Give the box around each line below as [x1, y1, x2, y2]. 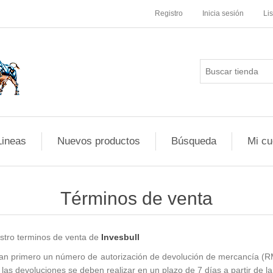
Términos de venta [60, 188, 213, 208]
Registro [155, 9, 183, 18]
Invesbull [101, 232, 140, 242]
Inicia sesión [202, 9, 244, 18]
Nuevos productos [57, 135, 140, 147]
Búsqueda [171, 135, 216, 147]
